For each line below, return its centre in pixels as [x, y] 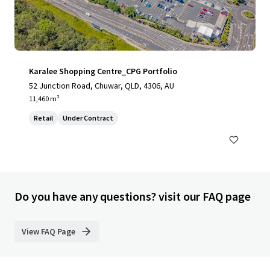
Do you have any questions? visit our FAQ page [133, 196]
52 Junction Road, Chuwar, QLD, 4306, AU [102, 86]
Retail [43, 118]
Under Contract [88, 118]
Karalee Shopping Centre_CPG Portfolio [103, 71]
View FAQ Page [49, 231]
